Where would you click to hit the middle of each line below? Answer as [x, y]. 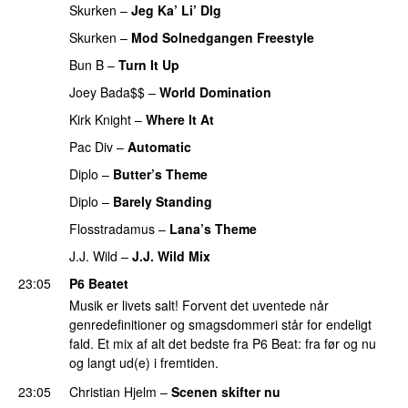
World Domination [215, 92]
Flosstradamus [112, 228]
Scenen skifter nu [226, 391]
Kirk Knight [100, 119]
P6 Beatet [99, 283]
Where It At [180, 119]
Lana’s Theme [213, 228]
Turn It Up [149, 64]
